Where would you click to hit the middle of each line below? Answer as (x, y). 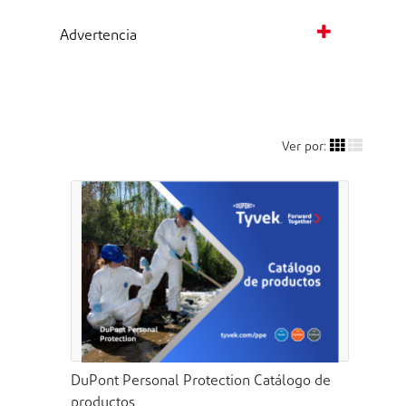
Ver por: (304, 148)
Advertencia (98, 37)
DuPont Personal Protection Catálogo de (201, 382)
